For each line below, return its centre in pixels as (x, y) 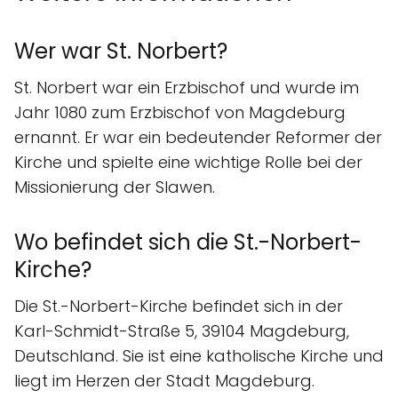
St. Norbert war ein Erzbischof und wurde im (187, 87)
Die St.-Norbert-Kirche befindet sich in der (179, 306)
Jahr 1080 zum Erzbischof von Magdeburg (180, 112)
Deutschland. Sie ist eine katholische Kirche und (199, 355)
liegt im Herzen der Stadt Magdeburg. (164, 380)
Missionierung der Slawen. (115, 187)
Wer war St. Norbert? (121, 51)
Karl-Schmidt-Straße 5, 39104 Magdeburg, (182, 330)
